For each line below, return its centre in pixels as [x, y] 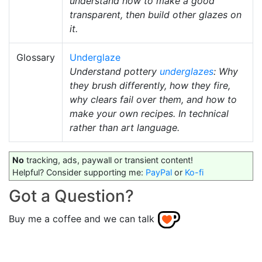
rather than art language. [125, 128]
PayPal [159, 173]
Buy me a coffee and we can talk [82, 219]
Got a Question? [71, 196]
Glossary [36, 58]
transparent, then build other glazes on [156, 15]
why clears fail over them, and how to [153, 100]
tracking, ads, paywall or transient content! [108, 160]
